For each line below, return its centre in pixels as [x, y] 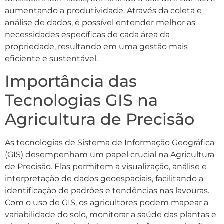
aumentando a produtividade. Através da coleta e [103, 10]
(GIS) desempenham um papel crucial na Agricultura [110, 155]
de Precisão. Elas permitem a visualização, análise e [106, 167]
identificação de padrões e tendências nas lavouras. [107, 191]
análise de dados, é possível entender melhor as [100, 22]
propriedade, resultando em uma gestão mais [96, 46]
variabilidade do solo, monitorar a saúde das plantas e [111, 215]
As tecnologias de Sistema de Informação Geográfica [110, 143]
